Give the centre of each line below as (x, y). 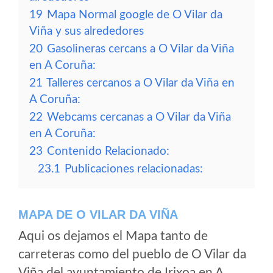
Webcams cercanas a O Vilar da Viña (139, 117)
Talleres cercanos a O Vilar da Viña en (140, 83)
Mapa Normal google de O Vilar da (135, 15)
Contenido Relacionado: (108, 151)
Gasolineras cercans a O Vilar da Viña (140, 49)
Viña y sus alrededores (87, 31)
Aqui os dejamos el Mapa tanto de (113, 236)
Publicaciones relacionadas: (134, 169)
